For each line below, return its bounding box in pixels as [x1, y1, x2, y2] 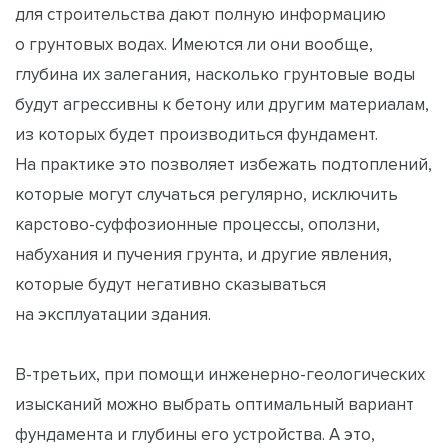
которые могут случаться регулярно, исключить [15, 184, 398, 203]
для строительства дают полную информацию [15, 4, 386, 23]
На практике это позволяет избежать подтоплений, [15, 154, 432, 173]
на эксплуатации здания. [15, 304, 211, 323]
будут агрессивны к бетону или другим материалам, [15, 94, 429, 113]
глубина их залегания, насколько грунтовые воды [15, 64, 415, 83]
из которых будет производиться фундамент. [15, 124, 378, 143]
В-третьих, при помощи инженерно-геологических [15, 364, 425, 383]
